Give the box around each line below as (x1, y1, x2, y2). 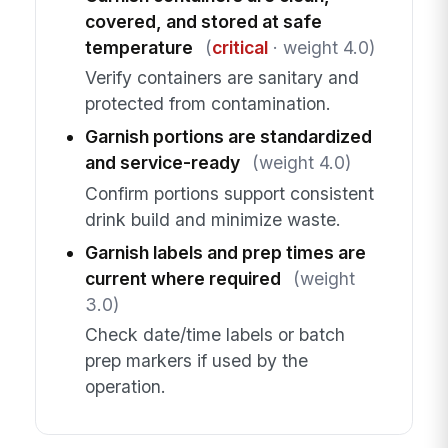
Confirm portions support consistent (84, 182, 374, 204)
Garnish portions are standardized (84, 126, 372, 148)
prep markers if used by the (84, 350, 308, 372)
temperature (84, 36, 193, 58)
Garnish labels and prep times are (84, 241, 366, 263)
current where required (84, 267, 281, 289)
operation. (84, 376, 166, 398)
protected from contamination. (84, 93, 331, 115)
